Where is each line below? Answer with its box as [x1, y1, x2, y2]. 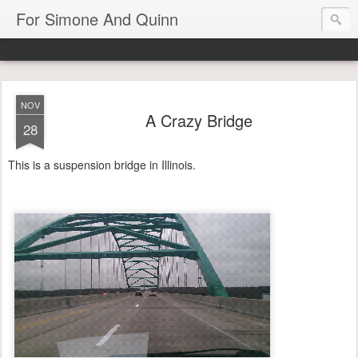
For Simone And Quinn [16, 7, 178, 30]
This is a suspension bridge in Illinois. [8, 157, 196, 173]
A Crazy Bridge [145, 109, 253, 132]
